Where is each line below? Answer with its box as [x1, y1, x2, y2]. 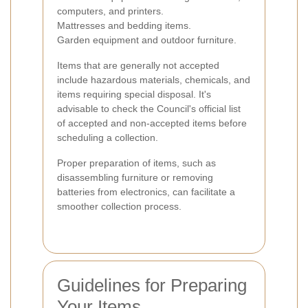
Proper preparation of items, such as [57, 157, 216, 168]
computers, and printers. [57, 5, 164, 16]
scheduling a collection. [57, 131, 158, 143]
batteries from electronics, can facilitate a [57, 186, 235, 197]
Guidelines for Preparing [57, 274, 247, 296]
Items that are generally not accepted [57, 59, 219, 71]
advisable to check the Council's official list [57, 102, 241, 114]
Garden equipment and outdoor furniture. [57, 34, 236, 45]
